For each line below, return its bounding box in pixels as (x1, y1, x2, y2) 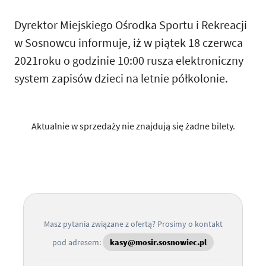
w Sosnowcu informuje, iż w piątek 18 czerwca (14, 34, 243, 50)
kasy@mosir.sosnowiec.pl (110, 236, 207, 248)
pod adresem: (52, 236, 103, 248)
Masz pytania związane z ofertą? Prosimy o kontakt (43, 218, 223, 229)
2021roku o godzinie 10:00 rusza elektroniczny (14, 52, 243, 68)
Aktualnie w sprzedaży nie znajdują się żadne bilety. (31, 119, 235, 132)
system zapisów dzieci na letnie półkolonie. (14, 70, 228, 85)
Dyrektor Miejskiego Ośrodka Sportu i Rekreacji (14, 17, 247, 32)
